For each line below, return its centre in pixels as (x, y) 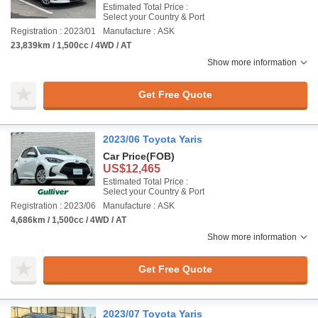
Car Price (125, 156)
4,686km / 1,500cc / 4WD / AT (68, 220)
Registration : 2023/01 (53, 31)
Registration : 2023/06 (53, 206)
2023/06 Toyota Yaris (153, 139)
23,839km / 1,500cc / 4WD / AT (71, 45)
